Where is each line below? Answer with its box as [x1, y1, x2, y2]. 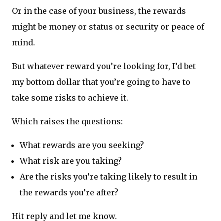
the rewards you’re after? [20, 187, 118, 197]
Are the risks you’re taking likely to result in [20, 171, 197, 182]
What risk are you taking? [20, 155, 122, 166]
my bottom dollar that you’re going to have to [12, 76, 190, 87]
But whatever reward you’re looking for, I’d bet [12, 61, 196, 71]
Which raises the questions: [12, 116, 123, 126]
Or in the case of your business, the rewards [12, 5, 186, 16]
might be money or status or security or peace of [12, 21, 204, 32]
